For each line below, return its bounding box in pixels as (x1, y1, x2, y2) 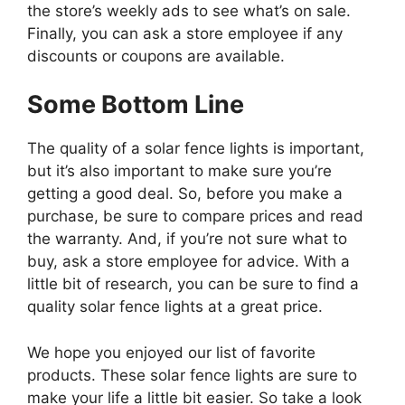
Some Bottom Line (27, 89, 244, 120)
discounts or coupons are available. (27, 46, 285, 65)
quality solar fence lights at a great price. (27, 297, 323, 316)
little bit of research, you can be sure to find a (27, 275, 359, 294)
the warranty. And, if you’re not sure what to (27, 230, 347, 249)
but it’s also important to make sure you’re (27, 162, 332, 181)
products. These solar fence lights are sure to (27, 365, 357, 384)
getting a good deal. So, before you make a (27, 184, 343, 203)
